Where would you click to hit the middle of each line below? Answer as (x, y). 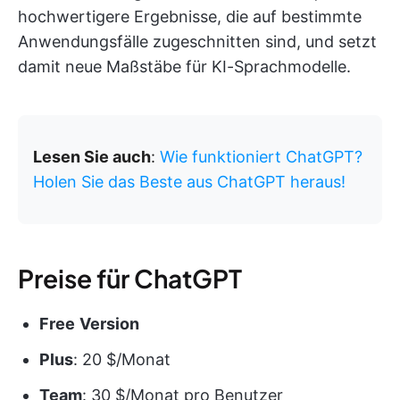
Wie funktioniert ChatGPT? (261, 156)
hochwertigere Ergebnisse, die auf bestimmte (190, 16)
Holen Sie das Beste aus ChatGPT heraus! (189, 181)
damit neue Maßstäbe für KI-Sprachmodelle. (184, 66)
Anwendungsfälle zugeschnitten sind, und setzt (197, 41)
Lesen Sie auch (92, 156)
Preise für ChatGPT (130, 278)
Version (109, 323)
